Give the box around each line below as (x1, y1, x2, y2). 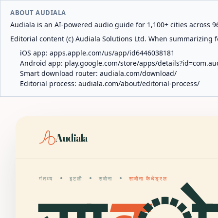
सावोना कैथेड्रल (128, 175, 167, 182)
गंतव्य (39, 175, 53, 182)
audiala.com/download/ (100, 69, 177, 78)
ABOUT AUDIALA (10, 8, 66, 17)
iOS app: (20, 48, 50, 57)
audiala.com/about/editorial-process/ (78, 79, 200, 88)
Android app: (20, 58, 65, 68)
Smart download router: (20, 69, 100, 78)
